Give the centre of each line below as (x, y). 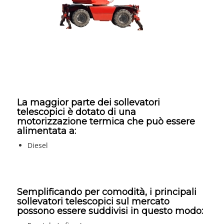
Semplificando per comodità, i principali (106, 192)
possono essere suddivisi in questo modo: (110, 211)
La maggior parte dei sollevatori (88, 103)
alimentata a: (46, 131)
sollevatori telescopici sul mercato (93, 202)
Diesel (37, 145)
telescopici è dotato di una (76, 112)
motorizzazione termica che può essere (106, 122)
